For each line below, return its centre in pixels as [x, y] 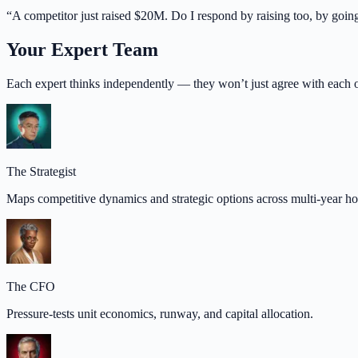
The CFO [31, 286]
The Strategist [41, 171]
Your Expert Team [82, 50]
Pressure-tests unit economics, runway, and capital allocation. [160, 314]
